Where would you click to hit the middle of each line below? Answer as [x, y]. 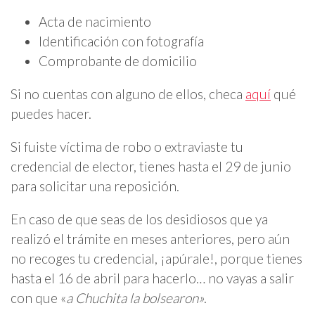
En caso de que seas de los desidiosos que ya [139, 219]
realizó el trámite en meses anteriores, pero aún [150, 239]
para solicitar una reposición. [95, 186]
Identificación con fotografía [121, 41]
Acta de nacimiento [95, 21]
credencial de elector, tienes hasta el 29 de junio [151, 166]
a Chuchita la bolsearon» [135, 298]
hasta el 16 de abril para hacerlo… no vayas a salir [152, 278]
